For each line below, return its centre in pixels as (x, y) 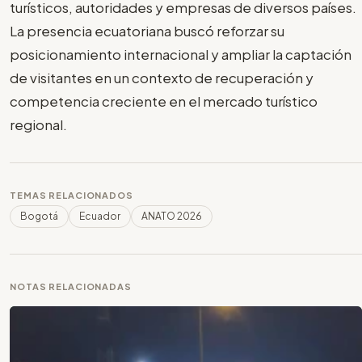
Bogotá (39, 217)
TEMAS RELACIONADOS (72, 196)
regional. (38, 125)
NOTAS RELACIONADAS (71, 287)
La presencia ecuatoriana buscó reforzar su (147, 31)
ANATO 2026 (172, 217)
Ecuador (100, 217)
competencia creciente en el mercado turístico (164, 101)
